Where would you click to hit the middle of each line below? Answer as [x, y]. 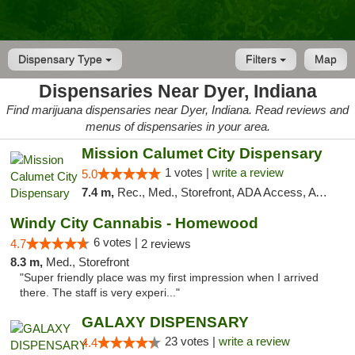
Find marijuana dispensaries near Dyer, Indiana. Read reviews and [177, 110]
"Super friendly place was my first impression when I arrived [169, 278]
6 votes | [117, 242]
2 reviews [166, 244]
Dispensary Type [62, 59]
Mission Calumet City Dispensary [202, 153]
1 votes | [188, 172]
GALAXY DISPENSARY [165, 322]
